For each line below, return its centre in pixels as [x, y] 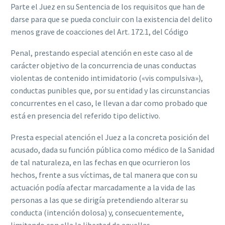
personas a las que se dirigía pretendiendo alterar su [99, 200]
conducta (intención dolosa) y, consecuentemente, [97, 213]
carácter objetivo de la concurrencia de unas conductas [103, 66]
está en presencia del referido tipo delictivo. [85, 116]
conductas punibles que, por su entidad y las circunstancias [110, 91]
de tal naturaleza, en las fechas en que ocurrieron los [100, 162]
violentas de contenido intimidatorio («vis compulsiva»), [107, 78]
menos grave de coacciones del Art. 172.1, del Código [99, 31]
